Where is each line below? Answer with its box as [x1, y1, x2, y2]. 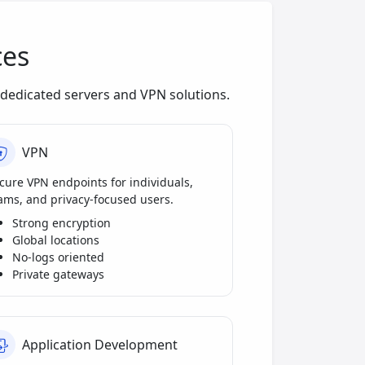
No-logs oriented [12, 249, 104, 266]
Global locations [12, 232, 99, 248]
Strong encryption [12, 215, 111, 231]
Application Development [22, 335, 178, 354]
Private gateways [12, 266, 104, 283]
